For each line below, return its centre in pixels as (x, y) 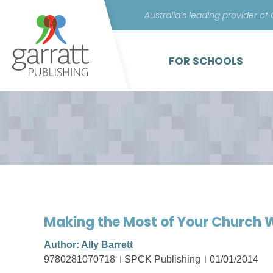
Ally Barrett (107, 245)
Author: (62, 245)
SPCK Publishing (162, 259)
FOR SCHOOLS (206, 61)
